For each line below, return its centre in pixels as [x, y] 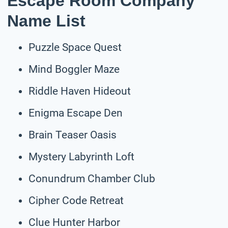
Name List [46, 21]
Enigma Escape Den [76, 113]
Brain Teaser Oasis [73, 135]
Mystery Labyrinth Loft [81, 156]
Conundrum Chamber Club [92, 178]
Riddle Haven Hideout [80, 91]
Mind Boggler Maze [74, 69]
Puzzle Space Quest [75, 47]
